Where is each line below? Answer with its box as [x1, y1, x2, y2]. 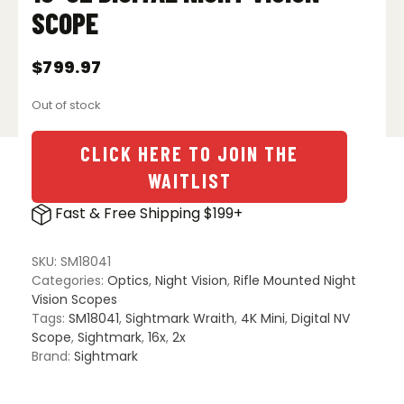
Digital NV [291, 308, 350, 327]
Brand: [32, 346, 74, 365]
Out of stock [32, 96, 100, 114]
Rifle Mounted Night [234, 271, 356, 289]
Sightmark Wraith [125, 308, 234, 327]
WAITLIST [147, 169, 232, 193]
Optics [107, 271, 149, 289]
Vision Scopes [32, 289, 117, 308]
